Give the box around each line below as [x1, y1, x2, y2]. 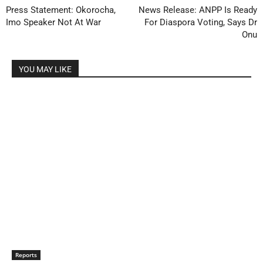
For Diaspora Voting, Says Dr [144, 16, 257, 28]
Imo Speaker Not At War [6, 16, 101, 28]
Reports [15, 251, 37, 259]
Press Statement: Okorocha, [6, 4, 116, 15]
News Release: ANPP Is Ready [138, 4, 257, 15]
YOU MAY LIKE [19, 64, 72, 74]
